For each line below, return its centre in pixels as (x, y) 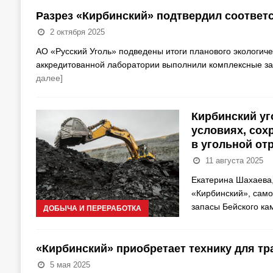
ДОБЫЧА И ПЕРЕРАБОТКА (92, 209)
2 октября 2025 (77, 32)
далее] (49, 78)
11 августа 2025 (234, 160)
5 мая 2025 (70, 265)
